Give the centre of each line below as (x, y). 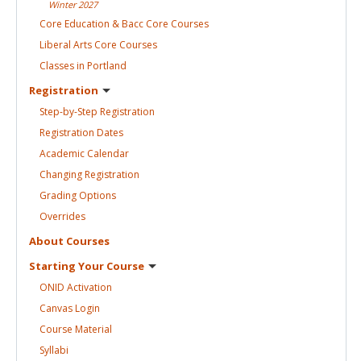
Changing (62, 174)
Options (98, 195)
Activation (89, 287)
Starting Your (68, 266)
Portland (107, 65)
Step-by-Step (70, 111)
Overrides (62, 216)
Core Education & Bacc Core (105, 23)
